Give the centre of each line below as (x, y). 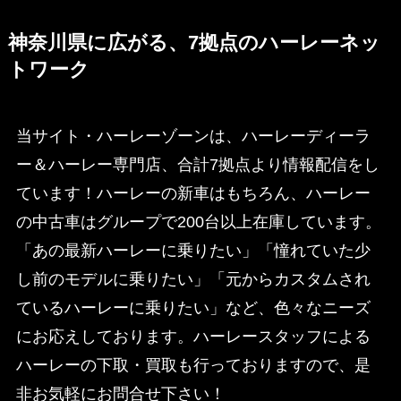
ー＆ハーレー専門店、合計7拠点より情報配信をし (197, 164)
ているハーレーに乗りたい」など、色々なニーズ (193, 307)
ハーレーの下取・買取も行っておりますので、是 (193, 365)
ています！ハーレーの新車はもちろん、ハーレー (193, 193)
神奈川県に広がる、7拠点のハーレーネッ (194, 43)
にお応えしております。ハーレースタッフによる (193, 336)
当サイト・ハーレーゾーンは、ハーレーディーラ (193, 136)
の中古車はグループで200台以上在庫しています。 (198, 222)
